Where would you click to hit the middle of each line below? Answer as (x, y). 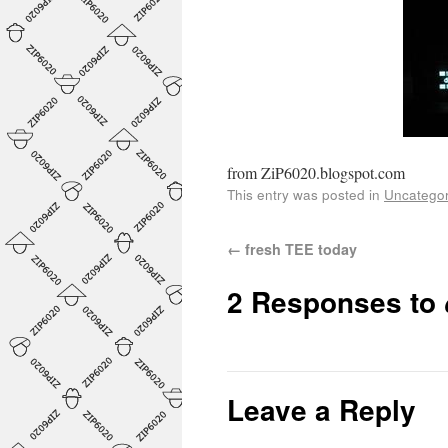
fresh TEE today (299, 249)
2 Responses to (335, 302)
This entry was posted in (305, 194)
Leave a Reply (321, 410)
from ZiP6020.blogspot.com (316, 172)
